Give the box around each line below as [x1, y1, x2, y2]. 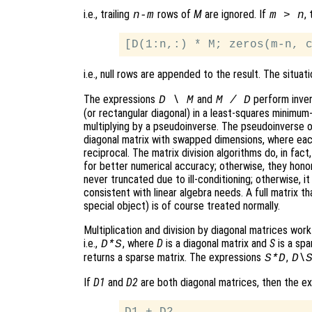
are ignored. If [201, 7, 269, 21]
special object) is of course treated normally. [84, 198, 280, 212]
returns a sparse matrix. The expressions [84, 250, 264, 264]
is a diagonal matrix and [162, 236, 270, 250]
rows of [154, 7, 194, 21]
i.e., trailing [84, 7, 132, 21]
